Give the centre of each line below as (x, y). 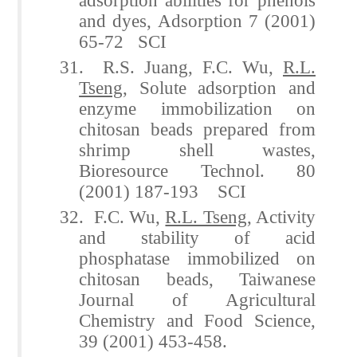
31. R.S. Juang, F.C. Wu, (171, 67)
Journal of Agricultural (197, 299)
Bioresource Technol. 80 (197, 170)
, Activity (281, 216)
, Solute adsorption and (219, 87)
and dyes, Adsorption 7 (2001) (197, 20)
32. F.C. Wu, (113, 216)
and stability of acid (197, 237)
